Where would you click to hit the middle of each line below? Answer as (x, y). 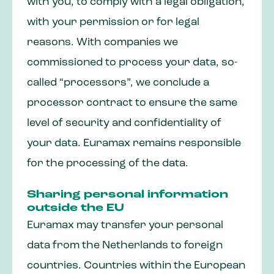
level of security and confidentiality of (124, 124)
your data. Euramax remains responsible (134, 144)
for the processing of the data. (108, 164)
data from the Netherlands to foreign (125, 246)
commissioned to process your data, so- (132, 63)
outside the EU (76, 209)
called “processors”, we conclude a (118, 83)
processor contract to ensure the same (132, 103)
